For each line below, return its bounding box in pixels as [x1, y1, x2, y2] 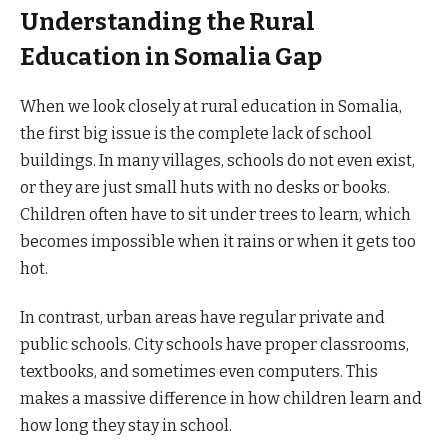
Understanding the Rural [20, 8, 315, 37]
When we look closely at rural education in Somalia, [20, 96, 402, 116]
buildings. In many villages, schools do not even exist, [20, 150, 415, 170]
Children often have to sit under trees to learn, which [20, 204, 411, 224]
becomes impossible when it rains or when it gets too [20, 231, 416, 251]
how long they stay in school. [20, 416, 232, 436]
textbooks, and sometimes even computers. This [20, 362, 378, 382]
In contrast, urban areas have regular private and [20, 308, 385, 328]
